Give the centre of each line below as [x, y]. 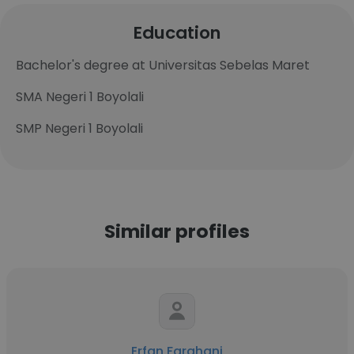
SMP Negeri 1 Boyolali [79, 128]
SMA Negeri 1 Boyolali [80, 97]
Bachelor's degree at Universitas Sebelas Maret [163, 65]
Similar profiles [177, 231]
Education [177, 33]
